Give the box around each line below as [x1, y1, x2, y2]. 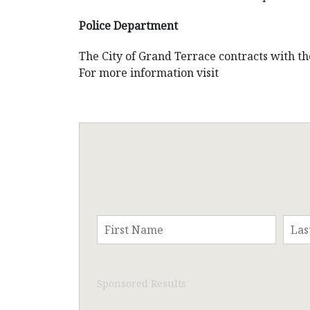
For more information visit [79, 65, 219, 80]
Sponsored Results [97, 277, 186, 290]
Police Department [79, 18, 178, 33]
